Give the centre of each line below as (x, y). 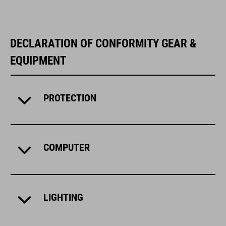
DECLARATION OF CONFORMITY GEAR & (103, 44)
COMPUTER (66, 148)
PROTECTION (70, 98)
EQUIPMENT (38, 61)
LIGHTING (63, 197)
